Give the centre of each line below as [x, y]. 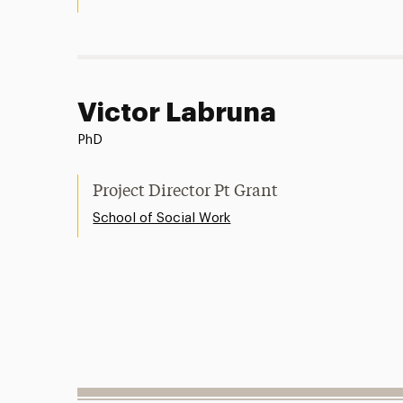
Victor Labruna [177, 113]
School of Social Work [162, 219]
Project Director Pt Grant [186, 192]
